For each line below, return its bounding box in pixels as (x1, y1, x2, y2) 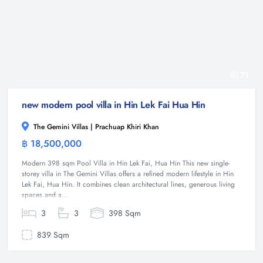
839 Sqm (34, 228, 69, 241)
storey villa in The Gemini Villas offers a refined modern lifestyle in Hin (22, 168, 234, 179)
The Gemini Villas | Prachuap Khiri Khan (31, 121, 159, 132)
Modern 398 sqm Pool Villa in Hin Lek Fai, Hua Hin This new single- (22, 157, 230, 168)
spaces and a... (22, 189, 69, 200)
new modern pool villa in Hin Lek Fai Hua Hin (22, 97, 205, 112)
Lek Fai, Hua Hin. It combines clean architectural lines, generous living (22, 178, 235, 190)
